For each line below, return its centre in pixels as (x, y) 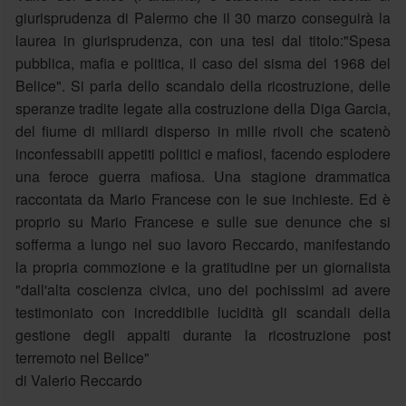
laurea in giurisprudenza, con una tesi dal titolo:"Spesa (203, 40)
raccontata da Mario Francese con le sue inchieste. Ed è (203, 198)
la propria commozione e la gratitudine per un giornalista (203, 266)
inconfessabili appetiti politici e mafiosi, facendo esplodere (203, 153)
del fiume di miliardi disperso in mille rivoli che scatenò (203, 130)
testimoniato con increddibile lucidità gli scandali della (203, 312)
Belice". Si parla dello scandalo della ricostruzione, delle (203, 85)
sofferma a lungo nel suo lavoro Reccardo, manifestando (203, 244)
